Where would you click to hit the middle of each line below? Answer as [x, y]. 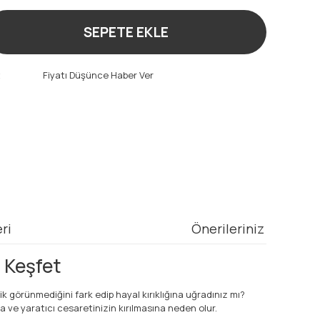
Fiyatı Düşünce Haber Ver [98, 75]
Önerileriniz [228, 229]
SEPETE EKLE [126, 32]
